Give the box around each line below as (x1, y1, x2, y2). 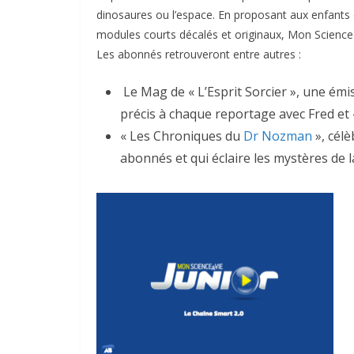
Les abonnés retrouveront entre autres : (96, 47, 301, 62)
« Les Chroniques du (120, 127, 243, 145)
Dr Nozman (243, 127, 315, 145)
